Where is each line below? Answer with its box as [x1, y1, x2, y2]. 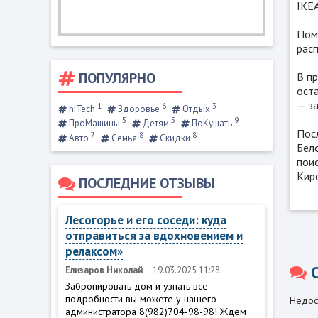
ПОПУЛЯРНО [79, 68, 155, 87]
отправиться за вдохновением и [65, 227, 243, 243]
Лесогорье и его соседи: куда [65, 212, 226, 228]
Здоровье [116, 102, 162, 115]
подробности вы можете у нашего [65, 292, 216, 305]
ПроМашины [67, 117, 122, 130]
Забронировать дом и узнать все [65, 279, 208, 292]
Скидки [158, 131, 192, 144]
